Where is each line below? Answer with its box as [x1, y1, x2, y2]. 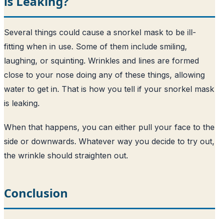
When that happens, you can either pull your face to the [4, 122, 215, 132]
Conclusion [4, 184, 68, 201]
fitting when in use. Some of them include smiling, [4, 41, 187, 51]
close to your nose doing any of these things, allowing [4, 69, 205, 80]
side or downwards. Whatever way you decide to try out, [4, 136, 215, 146]
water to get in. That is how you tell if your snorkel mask [4, 84, 214, 94]
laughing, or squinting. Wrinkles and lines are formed [4, 55, 199, 66]
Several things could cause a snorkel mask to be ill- [4, 27, 196, 37]
